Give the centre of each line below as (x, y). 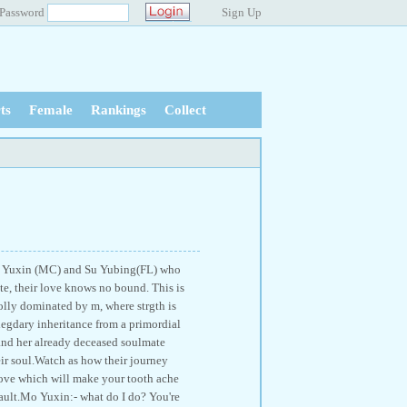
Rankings (119, 110)
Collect (185, 110)
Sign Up (242, 12)
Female (51, 110)
